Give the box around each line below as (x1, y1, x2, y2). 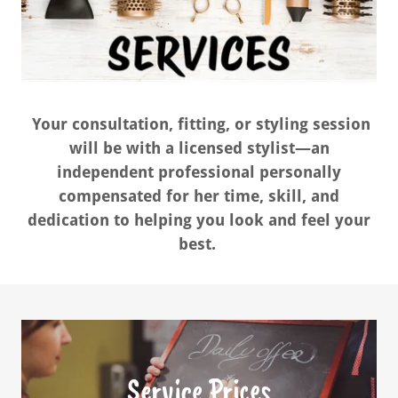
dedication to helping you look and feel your (28, 210, 370, 229)
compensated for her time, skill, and (59, 186, 339, 205)
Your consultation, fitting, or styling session (28, 114, 370, 133)
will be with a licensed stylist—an (68, 138, 330, 157)
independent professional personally (57, 162, 341, 181)
